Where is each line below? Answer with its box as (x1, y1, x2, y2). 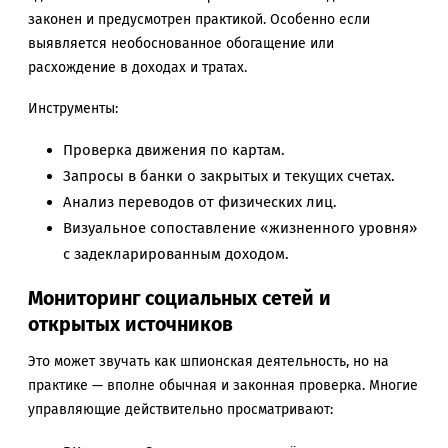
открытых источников (28, 312, 233, 336)
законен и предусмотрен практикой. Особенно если (28, 10, 370, 28)
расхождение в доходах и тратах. (28, 58, 247, 76)
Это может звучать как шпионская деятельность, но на (28, 353, 389, 371)
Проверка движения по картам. (63, 141, 285, 160)
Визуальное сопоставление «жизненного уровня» (63, 219, 417, 238)
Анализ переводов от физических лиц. (63, 193, 337, 212)
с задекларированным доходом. (63, 245, 289, 264)
